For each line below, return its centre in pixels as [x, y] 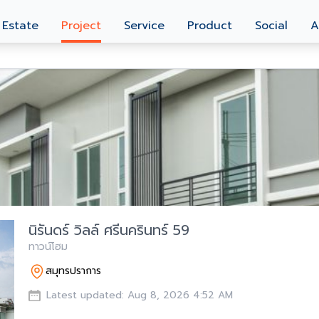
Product [210, 26]
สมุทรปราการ [73, 271]
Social [271, 26]
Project [81, 26]
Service [144, 26]
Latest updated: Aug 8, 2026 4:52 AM [140, 295]
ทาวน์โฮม [48, 247]
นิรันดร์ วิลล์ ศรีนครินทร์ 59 [109, 230]
